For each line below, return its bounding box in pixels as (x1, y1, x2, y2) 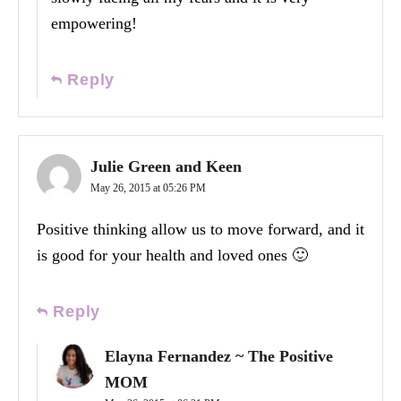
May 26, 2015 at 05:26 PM (90, 182, 206, 195)
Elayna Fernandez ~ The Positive (105, 347, 333, 366)
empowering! (51, 14, 137, 33)
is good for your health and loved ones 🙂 (37, 246, 308, 265)
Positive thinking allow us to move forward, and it (37, 220, 364, 239)
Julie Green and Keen (90, 158, 242, 176)
